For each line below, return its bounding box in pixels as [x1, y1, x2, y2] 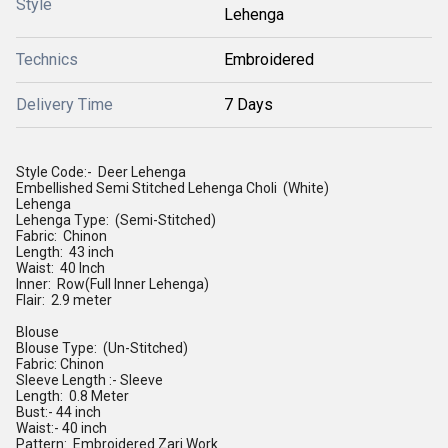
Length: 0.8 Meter [16, 388, 129, 404]
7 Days [224, 95, 273, 114]
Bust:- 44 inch [16, 404, 101, 420]
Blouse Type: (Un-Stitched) [16, 340, 188, 356]
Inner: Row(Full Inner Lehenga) [16, 276, 209, 292]
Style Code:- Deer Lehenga [16, 164, 186, 180]
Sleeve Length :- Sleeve [16, 372, 163, 388]
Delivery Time [16, 95, 113, 114]
